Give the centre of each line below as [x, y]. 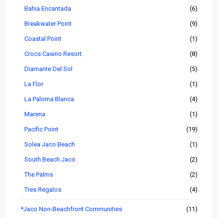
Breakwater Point [48, 24]
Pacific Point [41, 129]
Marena [35, 114]
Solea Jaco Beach [50, 145]
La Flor [34, 84]
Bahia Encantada [48, 9]
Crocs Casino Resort [53, 54]
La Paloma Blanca [49, 99]
